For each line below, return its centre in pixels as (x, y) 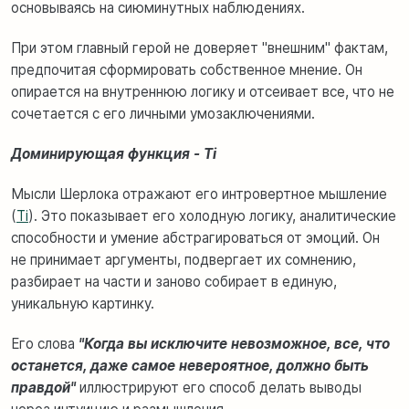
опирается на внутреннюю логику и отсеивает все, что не (203, 92)
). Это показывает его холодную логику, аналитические (212, 216)
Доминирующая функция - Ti (114, 154)
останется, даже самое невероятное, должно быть (190, 366)
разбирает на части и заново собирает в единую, (174, 282)
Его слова (45, 344)
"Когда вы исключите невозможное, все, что (234, 344)
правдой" (45, 388)
